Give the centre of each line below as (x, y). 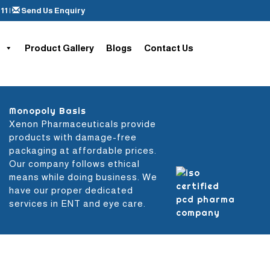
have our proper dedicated (71, 190)
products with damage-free (73, 137)
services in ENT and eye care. (77, 203)
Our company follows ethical (74, 164)
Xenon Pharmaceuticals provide (83, 124)
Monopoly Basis (48, 111)
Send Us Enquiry (52, 11)
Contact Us (169, 48)
